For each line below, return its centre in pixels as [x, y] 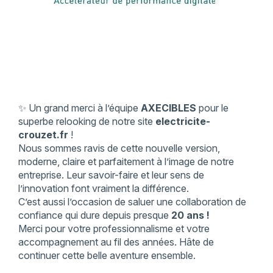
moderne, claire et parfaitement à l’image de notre [126, 161]
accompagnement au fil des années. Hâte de [116, 242]
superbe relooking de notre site [87, 121]
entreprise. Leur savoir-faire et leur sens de [111, 175]
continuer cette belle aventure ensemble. [107, 255]
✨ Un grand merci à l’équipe [79, 108]
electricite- [183, 121]
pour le [212, 108]
